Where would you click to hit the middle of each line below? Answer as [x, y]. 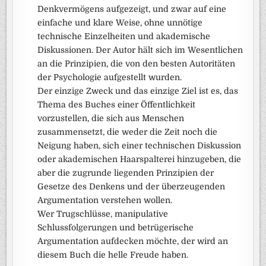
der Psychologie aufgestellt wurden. [110, 77]
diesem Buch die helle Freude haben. [113, 255]
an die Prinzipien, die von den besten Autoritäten [137, 64]
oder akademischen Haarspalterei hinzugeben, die [140, 159]
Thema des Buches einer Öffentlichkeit [117, 104]
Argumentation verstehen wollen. [105, 200]
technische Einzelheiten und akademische [124, 36]
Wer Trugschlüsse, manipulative [103, 214]
